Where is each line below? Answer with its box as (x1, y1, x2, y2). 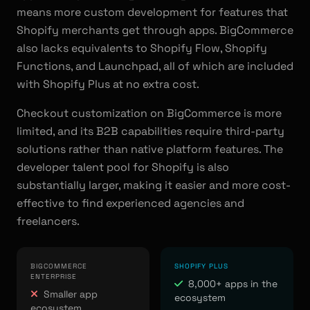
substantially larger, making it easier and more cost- (17, 178, 291, 192)
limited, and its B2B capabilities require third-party (17, 124, 284, 138)
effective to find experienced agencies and (17, 196, 244, 210)
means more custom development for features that (17, 5, 288, 19)
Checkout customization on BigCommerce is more (17, 106, 282, 120)
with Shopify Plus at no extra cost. (17, 77, 199, 91)
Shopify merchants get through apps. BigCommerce (17, 23, 293, 37)
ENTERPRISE (30, 272, 77, 281)
